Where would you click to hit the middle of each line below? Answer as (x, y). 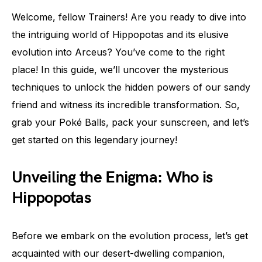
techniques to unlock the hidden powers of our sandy (131, 87)
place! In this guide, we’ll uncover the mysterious (120, 70)
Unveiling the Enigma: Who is (112, 177)
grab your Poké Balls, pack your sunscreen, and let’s (130, 122)
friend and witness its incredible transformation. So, (126, 105)
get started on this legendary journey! (94, 140)
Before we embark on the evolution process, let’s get (130, 236)
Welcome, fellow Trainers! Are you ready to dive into (129, 17)
